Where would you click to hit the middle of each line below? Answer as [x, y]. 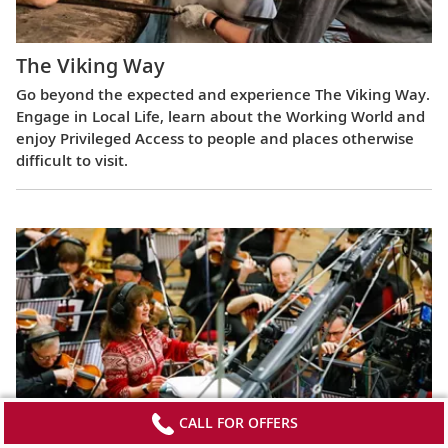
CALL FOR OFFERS [236, 422]
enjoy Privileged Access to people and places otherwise [215, 137]
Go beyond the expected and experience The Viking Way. [223, 93]
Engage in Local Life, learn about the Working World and [220, 115]
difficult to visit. [72, 159]
